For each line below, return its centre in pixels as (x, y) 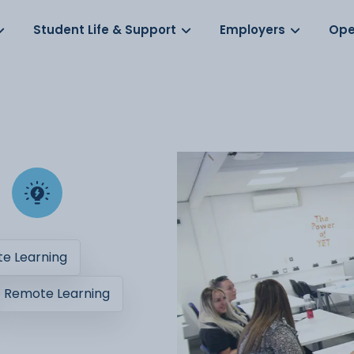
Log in (71, 19)
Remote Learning (57, 294)
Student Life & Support (105, 30)
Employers (253, 30)
